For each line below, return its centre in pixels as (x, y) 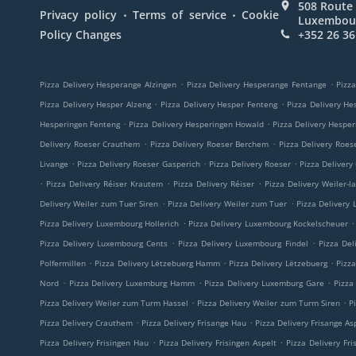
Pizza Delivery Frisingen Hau (95, 342)
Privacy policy (79, 15)
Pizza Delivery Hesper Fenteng (219, 104)
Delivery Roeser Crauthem (90, 144)
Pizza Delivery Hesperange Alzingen (108, 84)
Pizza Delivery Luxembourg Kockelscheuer (268, 223)
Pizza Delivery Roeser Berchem (209, 144)
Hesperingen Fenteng (80, 124)
